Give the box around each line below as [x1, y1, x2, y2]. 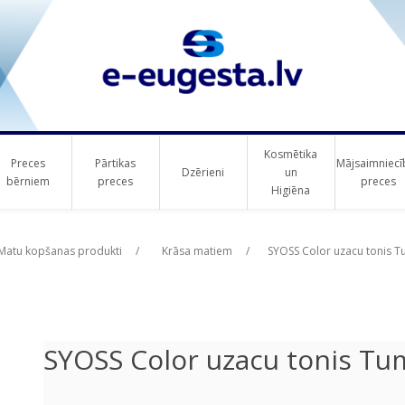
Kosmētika [264, 146, 317, 162]
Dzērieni [182, 165, 224, 180]
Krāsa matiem [162, 243, 232, 259]
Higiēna [271, 183, 310, 198]
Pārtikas [95, 155, 136, 171]
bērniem [5, 174, 50, 189]
